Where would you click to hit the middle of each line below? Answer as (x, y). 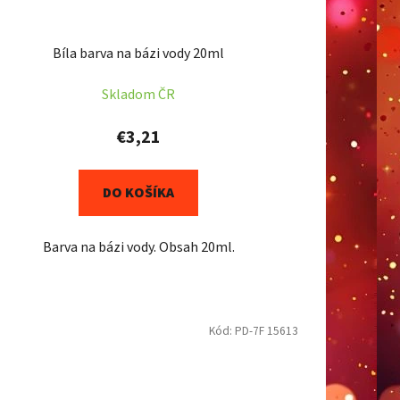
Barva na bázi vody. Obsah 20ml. (138, 248)
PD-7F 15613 (266, 331)
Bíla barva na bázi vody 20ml (139, 54)
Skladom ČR (139, 95)
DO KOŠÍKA (139, 193)
